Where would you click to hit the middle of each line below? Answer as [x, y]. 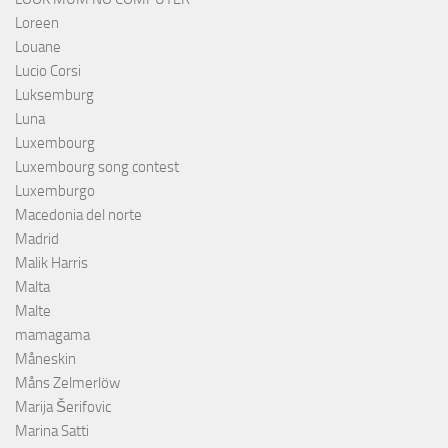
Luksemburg [54, 94]
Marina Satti [52, 430]
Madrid [37, 238]
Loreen [37, 22]
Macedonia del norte [78, 214]
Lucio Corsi [48, 70]
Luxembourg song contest [97, 166]
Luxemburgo [55, 190]
